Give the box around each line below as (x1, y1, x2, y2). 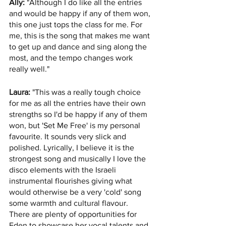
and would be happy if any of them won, (9, 9, 152, 18)
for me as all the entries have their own (9, 99, 148, 108)
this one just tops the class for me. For (9, 20, 144, 29)
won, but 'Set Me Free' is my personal (9, 121, 142, 130)
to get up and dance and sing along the (9, 42, 149, 51)
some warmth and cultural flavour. (9, 199, 130, 208)
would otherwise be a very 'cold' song (9, 188, 143, 197)
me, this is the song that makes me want (9, 31, 152, 40)
